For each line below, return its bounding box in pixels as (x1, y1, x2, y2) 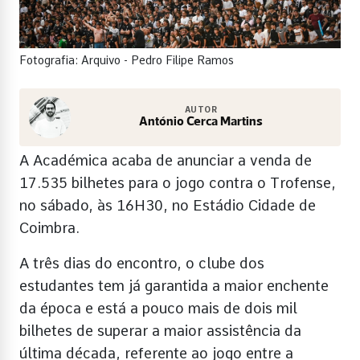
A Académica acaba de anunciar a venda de (19, 151, 312, 169)
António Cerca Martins (139, 115, 263, 129)
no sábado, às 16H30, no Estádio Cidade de (19, 196, 316, 214)
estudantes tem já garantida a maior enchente (19, 276, 329, 294)
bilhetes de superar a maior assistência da (19, 321, 301, 339)
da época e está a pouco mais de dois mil (19, 299, 297, 317)
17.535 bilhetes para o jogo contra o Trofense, (19, 174, 336, 191)
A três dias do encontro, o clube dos (19, 254, 264, 272)
